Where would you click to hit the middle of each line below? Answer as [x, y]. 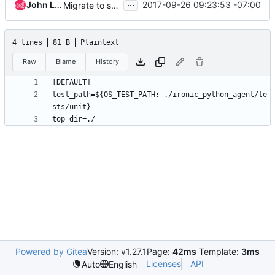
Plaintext [100, 42]
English [122, 264]
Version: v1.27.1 [117, 251]
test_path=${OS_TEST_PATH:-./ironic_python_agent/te [160, 95]
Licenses [163, 264]
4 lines [27, 42]
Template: [219, 251]
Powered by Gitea [51, 251]
